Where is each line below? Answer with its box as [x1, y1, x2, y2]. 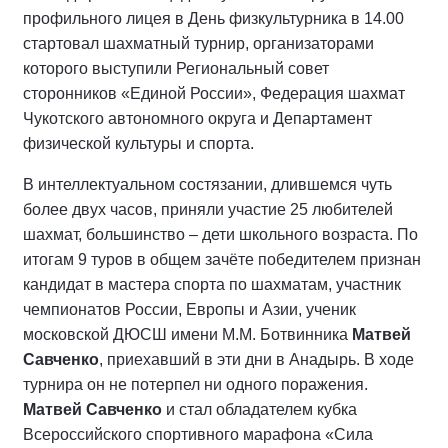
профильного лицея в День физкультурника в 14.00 [23, 10, 404, 27]
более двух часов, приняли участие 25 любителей [23, 201, 393, 218]
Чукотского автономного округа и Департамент [23, 110, 372, 127]
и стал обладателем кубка [166, 401, 357, 418]
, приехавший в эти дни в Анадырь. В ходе [99, 351, 414, 368]
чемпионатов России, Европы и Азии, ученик [23, 301, 356, 318]
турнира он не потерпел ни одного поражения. [23, 376, 368, 393]
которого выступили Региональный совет [23, 60, 329, 77]
